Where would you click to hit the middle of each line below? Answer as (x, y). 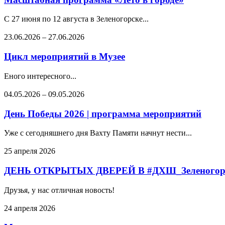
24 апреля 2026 (30, 208)
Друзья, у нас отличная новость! (59, 190)
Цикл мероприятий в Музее (65, 57)
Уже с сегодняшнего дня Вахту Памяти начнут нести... (98, 133)
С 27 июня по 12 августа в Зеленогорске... (76, 19)
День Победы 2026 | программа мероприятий (103, 114)
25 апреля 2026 (30, 151)
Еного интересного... (40, 76)
